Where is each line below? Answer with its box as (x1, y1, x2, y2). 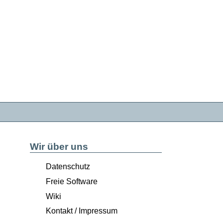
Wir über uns (29, 141, 88, 152)
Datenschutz (45, 162, 90, 171)
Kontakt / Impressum (45, 207, 117, 216)
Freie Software (45, 177, 98, 186)
